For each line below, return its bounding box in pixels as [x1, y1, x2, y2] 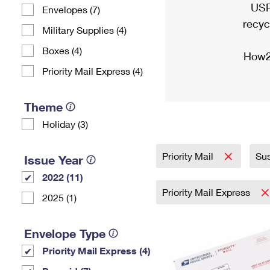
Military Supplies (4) [42, 24, 127, 36]
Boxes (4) [42, 45, 82, 56]
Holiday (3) [42, 118, 88, 130]
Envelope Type [24, 226, 105, 240]
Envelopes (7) [42, 4, 100, 15]
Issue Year [24, 152, 83, 167]
